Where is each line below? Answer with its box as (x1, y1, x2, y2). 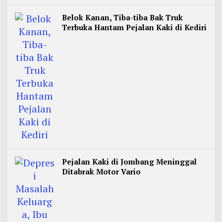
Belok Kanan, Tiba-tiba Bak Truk (62, 12, 183, 22)
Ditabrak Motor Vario (62, 166, 141, 176)
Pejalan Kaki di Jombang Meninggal (62, 157, 197, 166)
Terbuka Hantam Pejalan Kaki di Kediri (62, 22, 207, 32)
